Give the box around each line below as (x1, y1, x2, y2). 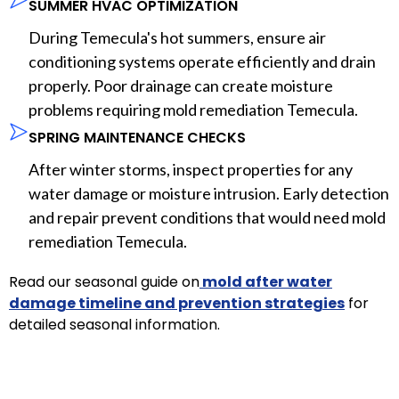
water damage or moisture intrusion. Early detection (28, 183, 389, 203)
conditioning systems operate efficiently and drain (28, 51, 376, 71)
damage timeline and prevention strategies (9, 292, 345, 313)
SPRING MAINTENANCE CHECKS (28, 126, 246, 148)
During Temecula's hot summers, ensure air (28, 27, 326, 47)
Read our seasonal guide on (9, 271, 199, 292)
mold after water (199, 271, 332, 292)
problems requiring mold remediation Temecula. (28, 99, 358, 119)
